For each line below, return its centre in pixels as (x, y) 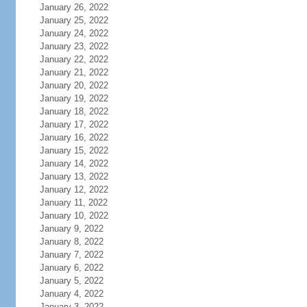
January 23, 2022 (74, 46)
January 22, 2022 (74, 59)
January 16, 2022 (74, 137)
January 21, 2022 (74, 72)
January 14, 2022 (74, 163)
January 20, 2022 (74, 85)
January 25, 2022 (74, 20)
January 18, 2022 (74, 111)
